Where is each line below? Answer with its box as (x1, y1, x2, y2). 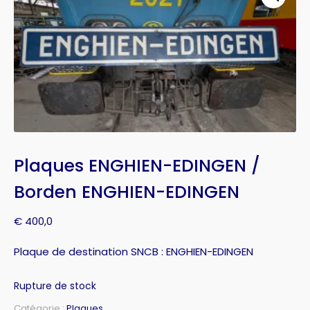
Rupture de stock (14, 279, 96, 293)
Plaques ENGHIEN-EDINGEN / (14, 153, 260, 178)
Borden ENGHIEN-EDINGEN (14, 179, 239, 204)
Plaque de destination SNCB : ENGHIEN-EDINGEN (14, 244, 253, 259)
